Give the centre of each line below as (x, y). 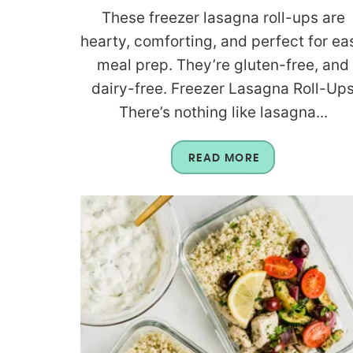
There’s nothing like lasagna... (223, 112)
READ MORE (224, 158)
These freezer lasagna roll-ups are (223, 17)
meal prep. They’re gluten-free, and (223, 65)
